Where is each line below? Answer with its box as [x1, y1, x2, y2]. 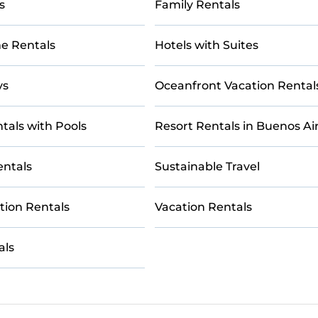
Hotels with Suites [154, 38, 258, 52]
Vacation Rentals [154, 200, 252, 214]
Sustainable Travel [154, 160, 260, 173]
